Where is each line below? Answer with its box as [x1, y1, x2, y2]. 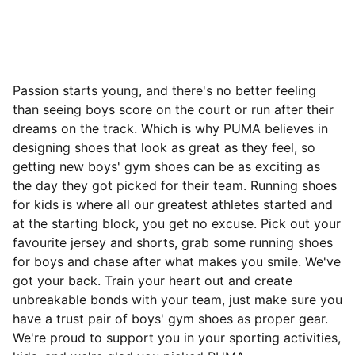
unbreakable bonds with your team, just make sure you [13, 292, 342, 307]
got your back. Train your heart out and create [13, 273, 292, 288]
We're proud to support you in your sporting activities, [13, 330, 341, 345]
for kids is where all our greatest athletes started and [13, 197, 333, 212]
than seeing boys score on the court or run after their [13, 101, 334, 117]
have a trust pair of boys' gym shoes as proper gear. [13, 311, 328, 326]
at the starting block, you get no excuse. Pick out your [13, 216, 341, 231]
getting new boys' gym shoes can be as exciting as [13, 158, 320, 174]
